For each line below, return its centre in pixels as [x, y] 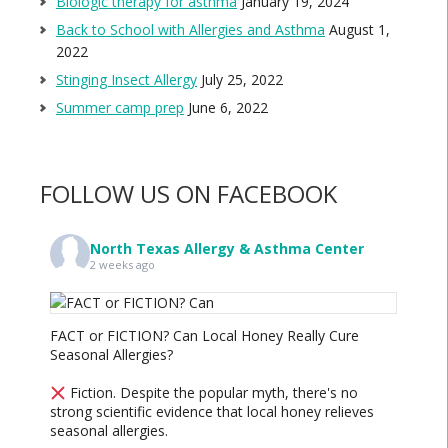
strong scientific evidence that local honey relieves [212, 412]
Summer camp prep [120, 108]
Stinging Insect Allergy [126, 80]
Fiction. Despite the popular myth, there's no [211, 393]
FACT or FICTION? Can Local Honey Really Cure [204, 336]
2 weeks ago [122, 264]
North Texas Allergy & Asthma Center [227, 248]
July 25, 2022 [242, 80]
